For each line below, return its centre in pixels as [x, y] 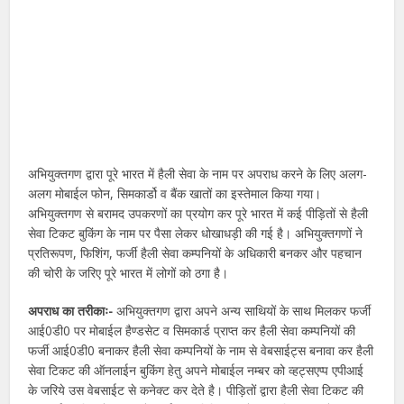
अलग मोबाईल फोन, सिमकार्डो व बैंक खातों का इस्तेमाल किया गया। [175, 193]
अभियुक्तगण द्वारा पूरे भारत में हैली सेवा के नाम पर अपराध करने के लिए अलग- [198, 173]
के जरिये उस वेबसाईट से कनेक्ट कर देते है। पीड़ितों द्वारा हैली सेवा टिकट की [196, 390]
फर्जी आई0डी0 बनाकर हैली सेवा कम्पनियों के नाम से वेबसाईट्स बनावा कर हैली [201, 350]
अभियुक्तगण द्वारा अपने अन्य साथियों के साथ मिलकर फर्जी [242, 310]
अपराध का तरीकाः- [71, 310]
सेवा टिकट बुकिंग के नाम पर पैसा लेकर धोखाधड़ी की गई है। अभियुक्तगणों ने [196, 233]
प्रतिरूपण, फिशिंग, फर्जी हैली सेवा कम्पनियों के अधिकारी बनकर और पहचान [195, 252]
